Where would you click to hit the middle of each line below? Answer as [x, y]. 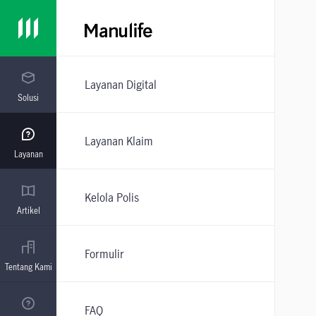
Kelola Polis [112, 197]
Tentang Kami [28, 267]
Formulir [104, 254]
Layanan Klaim [119, 141]
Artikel [28, 210]
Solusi [28, 97]
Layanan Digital [121, 84]
